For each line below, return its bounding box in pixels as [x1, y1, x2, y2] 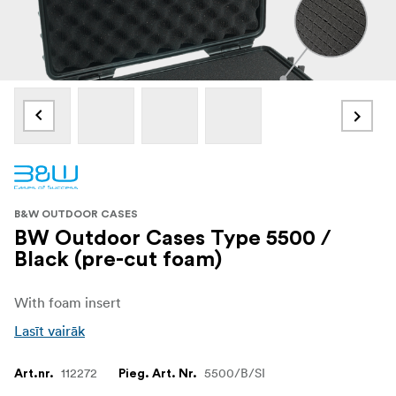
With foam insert [14, 293, 121, 311]
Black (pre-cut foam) [14, 248, 222, 270]
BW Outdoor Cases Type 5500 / [14, 227, 331, 249]
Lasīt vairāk [14, 321, 85, 339]
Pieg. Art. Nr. [118, 367, 197, 380]
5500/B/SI [204, 364, 265, 381]
